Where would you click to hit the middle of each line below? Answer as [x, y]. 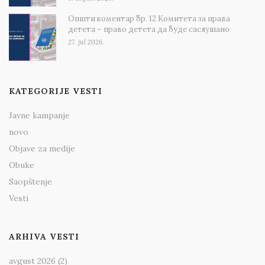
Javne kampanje [39, 116]
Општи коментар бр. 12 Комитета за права [149, 19]
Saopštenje [30, 182]
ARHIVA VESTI [44, 237]
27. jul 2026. [86, 42]
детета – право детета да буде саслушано [149, 30]
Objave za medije [42, 149]
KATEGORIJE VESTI [56, 91]
